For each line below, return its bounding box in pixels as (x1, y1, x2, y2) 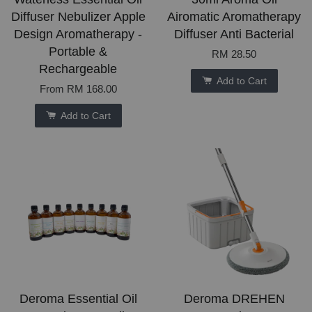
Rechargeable (39, 62, 117, 77)
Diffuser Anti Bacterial (174, 27, 294, 42)
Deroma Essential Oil (19, 292, 137, 306)
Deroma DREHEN (183, 292, 285, 306)
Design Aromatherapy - (14, 27, 142, 42)
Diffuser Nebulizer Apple (10, 10, 146, 24)
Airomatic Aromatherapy (167, 10, 301, 24)
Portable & (49, 45, 107, 59)
